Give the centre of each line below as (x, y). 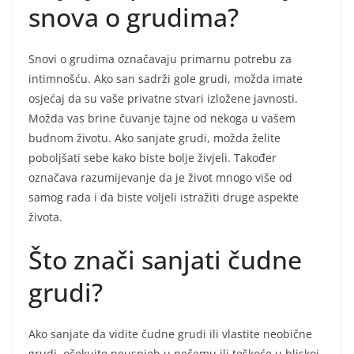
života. (45, 217)
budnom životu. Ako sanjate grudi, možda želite (154, 137)
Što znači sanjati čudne (165, 259)
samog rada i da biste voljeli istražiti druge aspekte (164, 197)
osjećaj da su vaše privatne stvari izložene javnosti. (163, 98)
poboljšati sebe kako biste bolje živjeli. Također (153, 157)
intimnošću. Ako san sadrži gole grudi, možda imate (166, 78)
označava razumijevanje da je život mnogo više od (160, 177)
